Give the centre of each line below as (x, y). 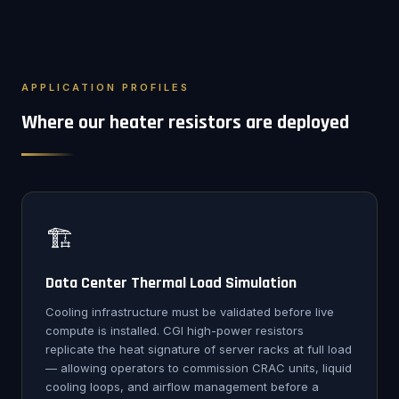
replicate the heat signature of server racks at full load (199, 349)
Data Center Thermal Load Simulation (171, 283)
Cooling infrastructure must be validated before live (190, 312)
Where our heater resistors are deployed (185, 123)
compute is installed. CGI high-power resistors (175, 330)
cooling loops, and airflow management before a (182, 387)
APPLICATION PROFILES (106, 87)
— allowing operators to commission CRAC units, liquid (199, 368)
